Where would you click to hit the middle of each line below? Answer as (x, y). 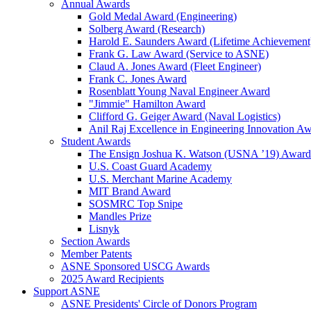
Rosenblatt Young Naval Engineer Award (179, 91)
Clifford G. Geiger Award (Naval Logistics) (185, 116)
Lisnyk (104, 229)
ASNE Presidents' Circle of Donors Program (159, 304)
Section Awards (95, 241)
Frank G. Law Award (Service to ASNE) (179, 54)
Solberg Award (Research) (147, 29)
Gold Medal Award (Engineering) (163, 16)
